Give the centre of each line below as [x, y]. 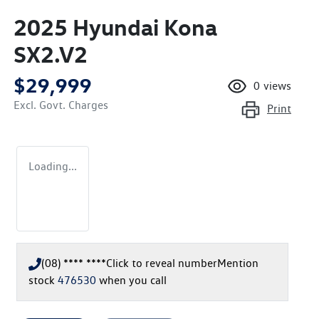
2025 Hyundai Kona [115, 27]
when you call [133, 280]
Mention [238, 263]
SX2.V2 [51, 54]
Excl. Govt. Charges [61, 105]
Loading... [53, 166]
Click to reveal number [162, 263]
